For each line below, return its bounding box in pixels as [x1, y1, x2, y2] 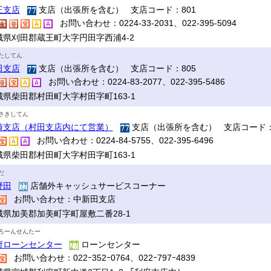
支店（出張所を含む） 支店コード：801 [36, 5, 196, 15]
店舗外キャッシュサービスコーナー [27, 181, 171, 191]
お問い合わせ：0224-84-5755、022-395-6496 [29, 135, 214, 145]
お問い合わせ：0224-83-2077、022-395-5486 [41, 77, 225, 87]
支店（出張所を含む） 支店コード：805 [36, 64, 196, 73]
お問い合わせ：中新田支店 [6, 194, 116, 204]
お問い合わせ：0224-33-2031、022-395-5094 [52, 18, 237, 28]
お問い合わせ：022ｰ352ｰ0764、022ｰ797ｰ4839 [6, 253, 195, 263]
